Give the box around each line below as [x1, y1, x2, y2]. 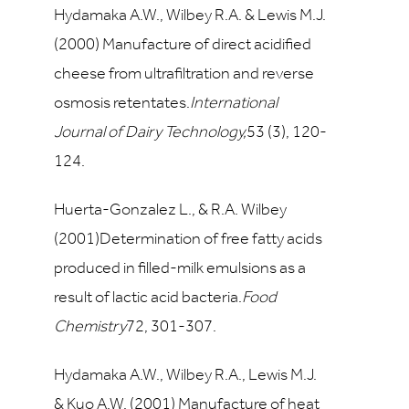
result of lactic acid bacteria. [54, 289, 242, 307]
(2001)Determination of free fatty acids [54, 231, 322, 248]
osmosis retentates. [54, 95, 190, 112]
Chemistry [54, 319, 126, 336]
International [190, 95, 278, 112]
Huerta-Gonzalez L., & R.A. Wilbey [54, 202, 287, 219]
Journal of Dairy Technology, [54, 124, 246, 142]
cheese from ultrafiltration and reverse [54, 66, 314, 83]
